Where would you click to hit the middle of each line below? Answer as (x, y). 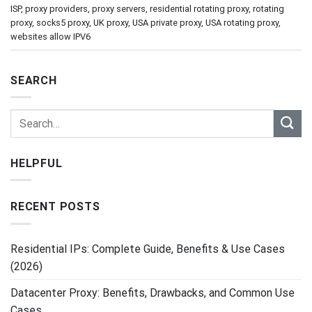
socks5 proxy (63, 23)
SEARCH (34, 80)
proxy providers (56, 9)
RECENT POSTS (55, 207)
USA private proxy (167, 23)
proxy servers (119, 9)
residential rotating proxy (199, 9)
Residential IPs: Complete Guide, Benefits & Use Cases (148, 249)
